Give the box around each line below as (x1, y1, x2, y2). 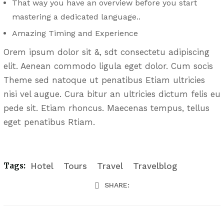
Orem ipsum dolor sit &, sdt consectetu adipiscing (3, 46, 209, 57)
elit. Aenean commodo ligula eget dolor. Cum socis (3, 60, 213, 71)
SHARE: (104, 180, 129, 189)
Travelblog (132, 160, 177, 171)
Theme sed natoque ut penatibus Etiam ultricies (3, 74, 205, 85)
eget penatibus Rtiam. (3, 116, 95, 127)
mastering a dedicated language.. (12, 11, 141, 21)
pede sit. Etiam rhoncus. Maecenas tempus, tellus (3, 102, 209, 113)
